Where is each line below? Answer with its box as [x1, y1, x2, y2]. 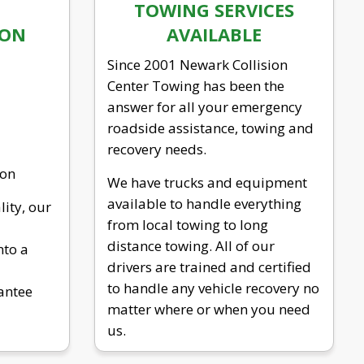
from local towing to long [107, 214, 268, 234]
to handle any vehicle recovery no [107, 278, 319, 297]
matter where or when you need [107, 299, 310, 318]
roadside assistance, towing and [107, 118, 314, 137]
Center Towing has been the [107, 76, 284, 95]
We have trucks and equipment [107, 172, 307, 192]
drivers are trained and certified [107, 257, 311, 276]
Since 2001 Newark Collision [107, 54, 288, 74]
